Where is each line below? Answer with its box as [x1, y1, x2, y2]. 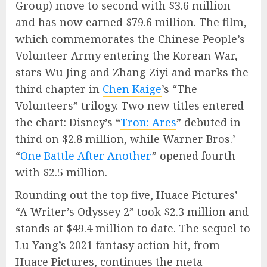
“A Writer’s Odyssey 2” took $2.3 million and [15, 204, 249, 219]
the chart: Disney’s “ [15, 114, 120, 129]
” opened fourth [152, 148, 235, 163]
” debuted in [176, 114, 241, 129]
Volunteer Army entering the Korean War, [15, 48, 238, 63]
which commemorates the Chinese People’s [15, 31, 245, 46]
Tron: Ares [120, 114, 176, 129]
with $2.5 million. [15, 164, 107, 179]
